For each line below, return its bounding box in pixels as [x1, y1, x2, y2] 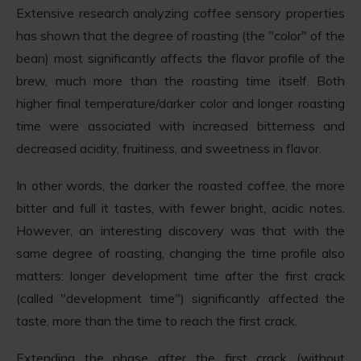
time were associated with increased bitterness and [16, 118, 345, 135]
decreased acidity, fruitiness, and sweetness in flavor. [16, 140, 322, 157]
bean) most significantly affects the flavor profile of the [16, 50, 345, 67]
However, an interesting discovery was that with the [16, 222, 345, 239]
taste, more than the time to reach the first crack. [16, 313, 297, 330]
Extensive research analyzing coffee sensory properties [16, 5, 345, 22]
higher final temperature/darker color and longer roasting [16, 95, 345, 112]
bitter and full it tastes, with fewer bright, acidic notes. [16, 200, 345, 217]
